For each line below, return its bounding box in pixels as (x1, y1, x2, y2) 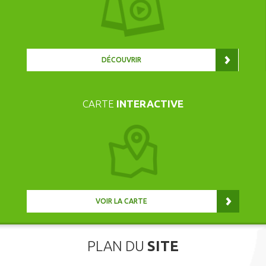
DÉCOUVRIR (102, 55, 141, 64)
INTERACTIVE (116, 97, 183, 109)
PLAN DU (87, 237, 147, 254)
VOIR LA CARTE (96, 197, 148, 205)
